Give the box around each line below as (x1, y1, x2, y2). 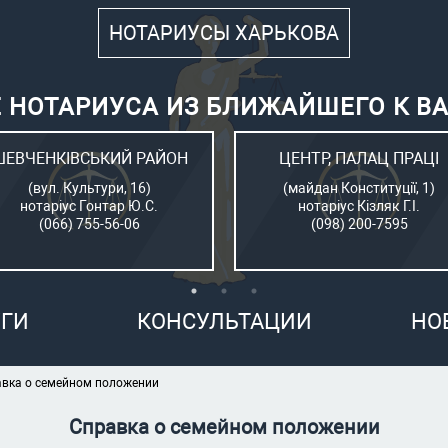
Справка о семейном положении (68, 415, 380, 439)
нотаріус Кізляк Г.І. (298, 198, 420, 214)
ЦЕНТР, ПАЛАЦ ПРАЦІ (279, 149, 439, 168)
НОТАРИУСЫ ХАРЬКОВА (109, 21, 339, 45)
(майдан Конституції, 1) (283, 180, 435, 196)
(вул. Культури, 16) (27, 180, 151, 196)
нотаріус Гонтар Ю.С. (20, 198, 158, 214)
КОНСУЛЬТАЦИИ (136, 309, 312, 334)
